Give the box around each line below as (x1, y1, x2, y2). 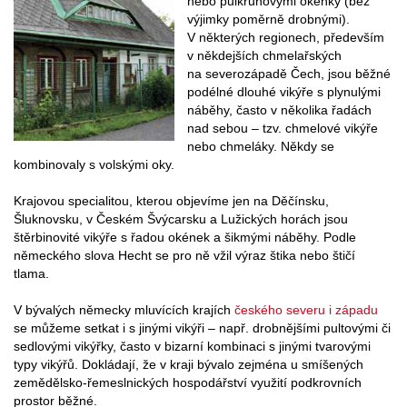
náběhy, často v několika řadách (187, 103, 372, 118)
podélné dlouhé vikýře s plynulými (187, 84, 381, 100)
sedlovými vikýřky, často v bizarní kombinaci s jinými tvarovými (14, 339, 371, 354)
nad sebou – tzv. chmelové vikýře (187, 121, 378, 136)
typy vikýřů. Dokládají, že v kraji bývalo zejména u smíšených (14, 357, 363, 372)
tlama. (14, 266, 49, 282)
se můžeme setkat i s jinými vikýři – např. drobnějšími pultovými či (14, 321, 391, 336)
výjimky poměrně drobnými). (187, 12, 350, 27)
